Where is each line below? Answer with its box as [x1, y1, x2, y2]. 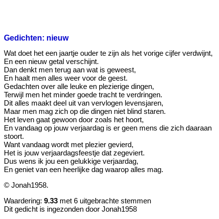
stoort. [4, 131, 24, 140]
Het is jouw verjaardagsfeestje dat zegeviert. [4, 148, 145, 157]
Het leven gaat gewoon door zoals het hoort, [4, 115, 144, 124]
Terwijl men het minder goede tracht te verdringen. [4, 90, 162, 99]
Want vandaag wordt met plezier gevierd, [4, 140, 133, 149]
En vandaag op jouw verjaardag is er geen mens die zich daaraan [4, 123, 212, 132]
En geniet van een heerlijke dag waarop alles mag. [4, 165, 163, 174]
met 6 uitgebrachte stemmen [58, 196, 151, 205]
